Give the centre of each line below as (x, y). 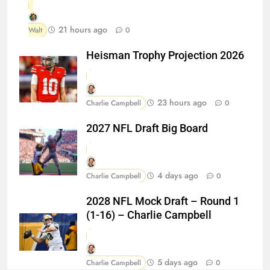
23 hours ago (182, 102)
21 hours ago (83, 29)
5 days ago (177, 262)
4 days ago (178, 176)
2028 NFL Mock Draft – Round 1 (163, 202)
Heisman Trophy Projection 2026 (165, 55)
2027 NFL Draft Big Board (147, 128)
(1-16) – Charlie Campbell (149, 215)
